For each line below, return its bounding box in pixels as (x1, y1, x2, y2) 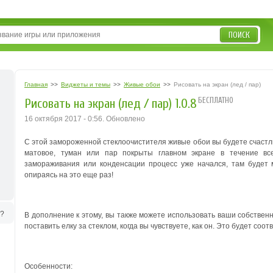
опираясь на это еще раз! (24, 171, 113, 179)
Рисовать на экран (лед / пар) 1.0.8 (24, 96, 197, 112)
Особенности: (24, 262, 73, 271)
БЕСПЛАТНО (198, 96, 233, 105)
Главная (24, 81, 48, 88)
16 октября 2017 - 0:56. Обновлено (24, 115, 145, 123)
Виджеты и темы (61, 81, 110, 88)
